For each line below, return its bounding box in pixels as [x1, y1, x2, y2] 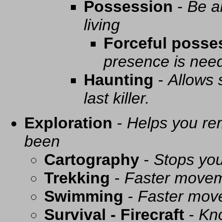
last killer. [84, 89, 150, 108]
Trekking [44, 169, 110, 187]
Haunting [84, 71, 154, 89]
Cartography [44, 151, 139, 169]
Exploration [24, 114, 112, 132]
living [84, 16, 120, 34]
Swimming [44, 187, 123, 206]
